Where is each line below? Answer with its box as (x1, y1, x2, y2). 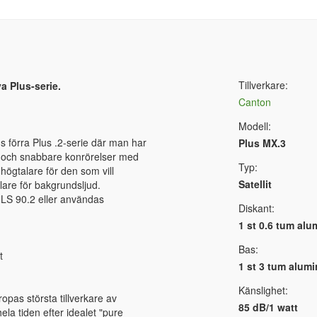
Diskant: (238, 201, 275, 216)
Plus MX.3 (238, 136, 286, 151)
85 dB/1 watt (238, 300, 298, 315)
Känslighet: (238, 283, 288, 298)
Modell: (238, 119, 271, 134)
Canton (238, 95, 271, 110)
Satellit (238, 177, 272, 192)
